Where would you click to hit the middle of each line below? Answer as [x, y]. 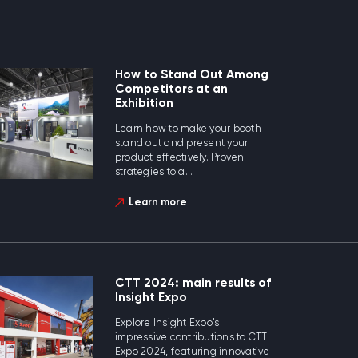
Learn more [158, 203]
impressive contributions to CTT [191, 338]
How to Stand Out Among [191, 75]
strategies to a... [154, 173]
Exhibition [144, 104]
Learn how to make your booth [188, 129]
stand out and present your [181, 144]
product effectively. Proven [179, 158]
